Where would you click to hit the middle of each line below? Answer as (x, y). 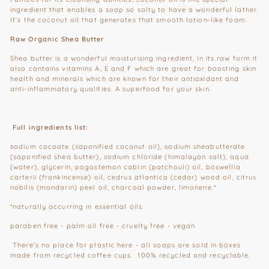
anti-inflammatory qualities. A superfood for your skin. (111, 89)
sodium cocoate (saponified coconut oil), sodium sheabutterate (128, 146)
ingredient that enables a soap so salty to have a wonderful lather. (134, 9)
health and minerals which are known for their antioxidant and (125, 78)
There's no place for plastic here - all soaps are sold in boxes (127, 245)
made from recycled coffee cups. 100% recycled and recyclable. (132, 255)
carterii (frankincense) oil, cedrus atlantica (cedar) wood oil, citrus (134, 177)
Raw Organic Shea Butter (58, 39)
